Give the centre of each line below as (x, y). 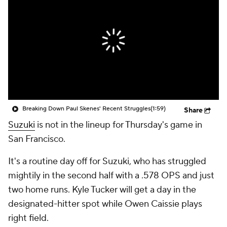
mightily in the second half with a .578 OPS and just (111, 176)
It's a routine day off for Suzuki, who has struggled (107, 161)
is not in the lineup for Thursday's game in (119, 125)
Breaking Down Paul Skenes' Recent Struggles (86, 109)
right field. (28, 218)
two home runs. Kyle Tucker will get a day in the (102, 190)
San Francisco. (37, 139)
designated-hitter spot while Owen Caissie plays (105, 204)
